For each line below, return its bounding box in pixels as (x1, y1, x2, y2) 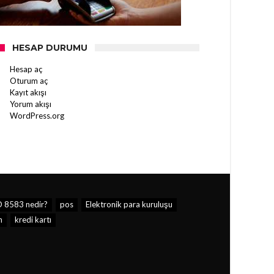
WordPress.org (10, 111, 64, 120)
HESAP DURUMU (12, 42, 87, 53)
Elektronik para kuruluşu (85, 199, 172, 209)
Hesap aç (10, 64, 42, 74)
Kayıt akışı (10, 87, 46, 97)
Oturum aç (10, 76, 48, 86)
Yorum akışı (10, 99, 51, 109)
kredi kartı (15, 215, 51, 224)
